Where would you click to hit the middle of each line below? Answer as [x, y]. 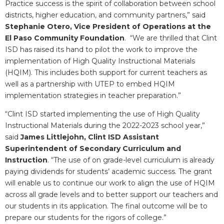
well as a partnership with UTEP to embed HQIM [90, 84]
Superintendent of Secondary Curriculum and [93, 149]
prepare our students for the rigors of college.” [86, 218]
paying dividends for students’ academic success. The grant [108, 172]
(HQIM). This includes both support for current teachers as [106, 72]
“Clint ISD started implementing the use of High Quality [102, 114]
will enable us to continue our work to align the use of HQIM [110, 183]
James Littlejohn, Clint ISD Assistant [90, 137]
